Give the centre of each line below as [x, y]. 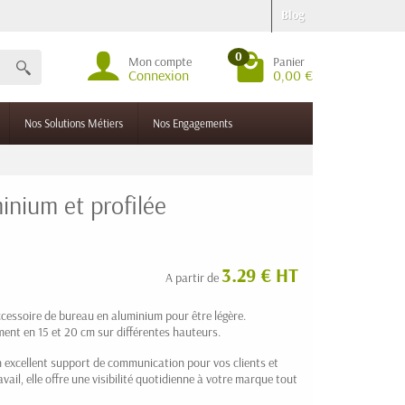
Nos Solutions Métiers [74, 123]
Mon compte [160, 61]
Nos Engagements [193, 123]
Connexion [159, 75]
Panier [289, 61]
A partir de [193, 278]
